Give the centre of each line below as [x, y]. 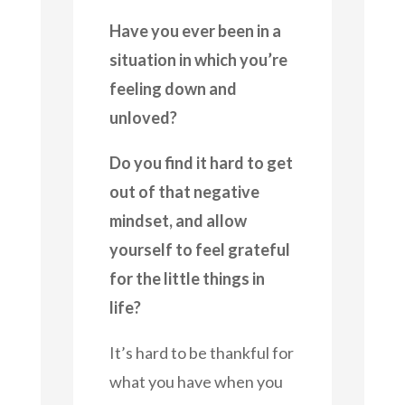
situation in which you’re [198, 59]
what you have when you [196, 381]
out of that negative [184, 191]
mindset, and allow [178, 220]
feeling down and [173, 88]
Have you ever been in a [195, 30]
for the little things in [187, 278]
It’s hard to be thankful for [201, 352]
